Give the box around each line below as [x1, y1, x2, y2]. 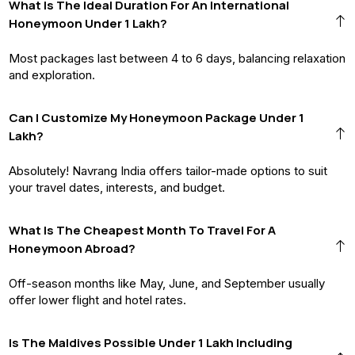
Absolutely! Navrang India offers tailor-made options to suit [9, 162, 327, 178]
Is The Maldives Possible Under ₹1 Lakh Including [9, 334, 292, 351]
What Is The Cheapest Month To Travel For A [9, 221, 276, 239]
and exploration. [9, 67, 95, 82]
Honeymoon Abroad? [9, 239, 136, 257]
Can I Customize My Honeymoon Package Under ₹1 [9, 109, 304, 126]
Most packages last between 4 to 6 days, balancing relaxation [9, 50, 345, 66]
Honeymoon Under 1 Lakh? [9, 14, 167, 32]
